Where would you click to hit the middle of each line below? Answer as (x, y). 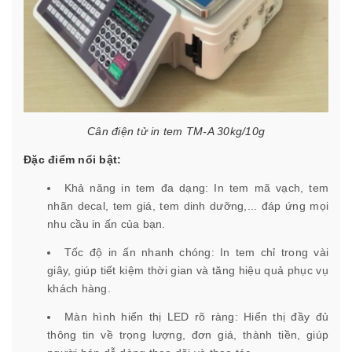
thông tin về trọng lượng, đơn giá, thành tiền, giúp (188, 335)
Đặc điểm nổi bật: (73, 160)
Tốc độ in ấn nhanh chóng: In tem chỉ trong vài (196, 253)
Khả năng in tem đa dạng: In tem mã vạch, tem (196, 188)
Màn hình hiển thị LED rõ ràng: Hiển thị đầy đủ (197, 317)
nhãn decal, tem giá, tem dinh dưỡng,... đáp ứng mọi (188, 206)
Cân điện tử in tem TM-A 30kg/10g (176, 132)
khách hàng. (79, 289)
